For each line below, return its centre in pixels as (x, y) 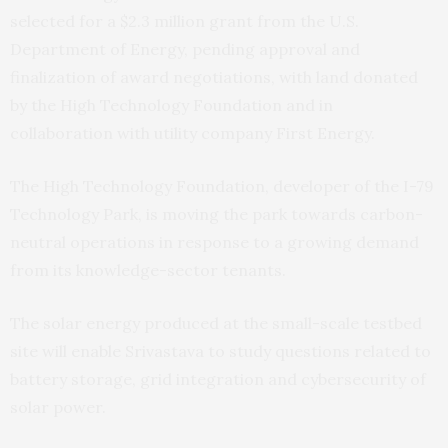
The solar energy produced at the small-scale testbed (216, 322)
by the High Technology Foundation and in (171, 104)
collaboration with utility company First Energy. (198, 132)
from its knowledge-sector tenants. (154, 269)
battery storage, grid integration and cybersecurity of (218, 378)
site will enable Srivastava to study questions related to (220, 350)
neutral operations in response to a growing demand (214, 241)
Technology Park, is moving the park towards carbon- (216, 213)
